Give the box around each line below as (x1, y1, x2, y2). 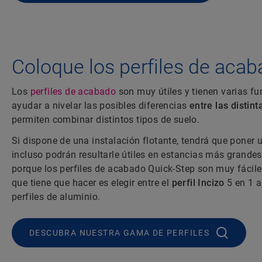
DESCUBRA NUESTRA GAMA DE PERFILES (29, 228, 210, 238)
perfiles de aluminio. (12, 191, 101, 203)
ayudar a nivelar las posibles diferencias (12, 100, 189, 112)
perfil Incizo (171, 177, 225, 189)
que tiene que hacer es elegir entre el (12, 177, 172, 189)
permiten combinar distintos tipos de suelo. (12, 114, 200, 126)
